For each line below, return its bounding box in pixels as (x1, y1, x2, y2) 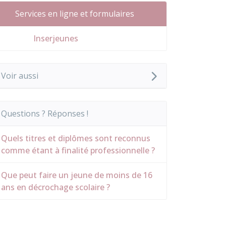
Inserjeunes (31, 33, 78, 44)
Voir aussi (1, 70, 38, 81)
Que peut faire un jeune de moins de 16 (1, 169, 152, 181)
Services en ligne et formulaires (15, 8, 134, 19)
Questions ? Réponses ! (1, 108, 88, 119)
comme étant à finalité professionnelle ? (1, 145, 155, 156)
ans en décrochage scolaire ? (1, 182, 110, 193)
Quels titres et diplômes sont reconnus (1, 133, 150, 144)
